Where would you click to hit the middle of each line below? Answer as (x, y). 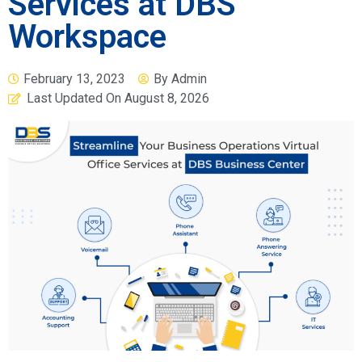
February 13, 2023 (74, 79)
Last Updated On (75, 98)
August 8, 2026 (166, 98)
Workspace (87, 37)
